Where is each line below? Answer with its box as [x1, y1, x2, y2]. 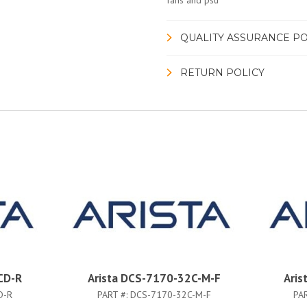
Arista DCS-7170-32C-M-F [87, 271, 221, 286]
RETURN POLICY [180, 66, 265, 79]
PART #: [97, 288, 130, 301]
